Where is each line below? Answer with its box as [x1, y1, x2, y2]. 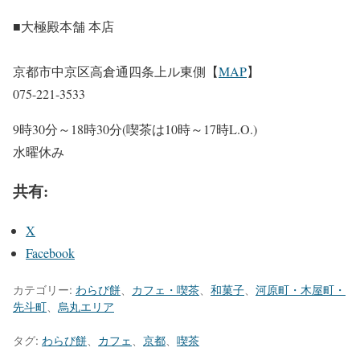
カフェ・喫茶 [132, 282, 199, 297]
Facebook [26, 243, 75, 261]
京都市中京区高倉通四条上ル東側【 [13, 63, 219, 80]
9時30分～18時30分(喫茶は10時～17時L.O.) [13, 121, 270, 138]
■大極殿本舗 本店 [13, 18, 114, 35]
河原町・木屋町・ [256, 282, 346, 297]
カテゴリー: [13, 282, 76, 297]
